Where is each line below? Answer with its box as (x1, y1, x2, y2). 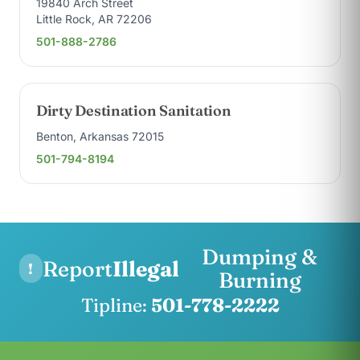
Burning (218, 267, 301, 293)
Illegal (112, 255, 179, 282)
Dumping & (202, 243, 318, 270)
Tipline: (80, 293, 151, 317)
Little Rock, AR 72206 (36, 12, 152, 26)
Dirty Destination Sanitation (36, 101, 231, 120)
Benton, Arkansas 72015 (36, 129, 164, 143)
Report (42, 255, 112, 282)
